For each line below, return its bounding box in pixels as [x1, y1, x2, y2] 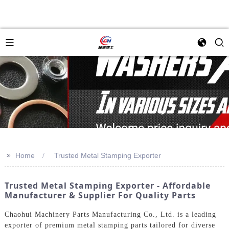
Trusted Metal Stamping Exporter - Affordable [4, 180, 211, 191]
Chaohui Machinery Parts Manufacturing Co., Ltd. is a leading [4, 210, 216, 218]
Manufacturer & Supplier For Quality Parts [4, 190, 196, 201]
